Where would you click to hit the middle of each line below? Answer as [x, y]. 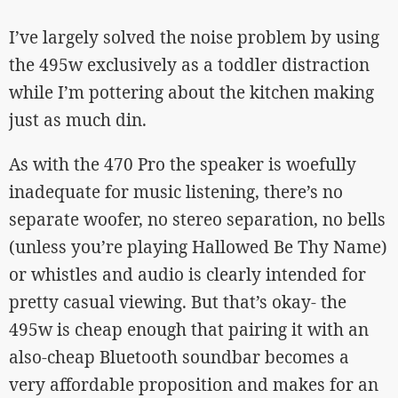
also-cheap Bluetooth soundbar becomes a [179, 357]
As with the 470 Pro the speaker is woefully [183, 164]
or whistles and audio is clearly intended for [187, 275]
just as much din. [78, 120]
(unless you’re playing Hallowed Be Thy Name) [198, 247]
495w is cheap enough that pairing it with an [189, 330]
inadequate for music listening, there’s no [176, 192]
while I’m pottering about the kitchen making [191, 92]
